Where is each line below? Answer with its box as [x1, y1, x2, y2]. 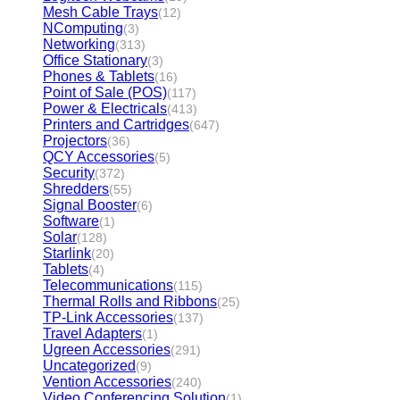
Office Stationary [43, 53, 147, 68]
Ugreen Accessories [43, 342, 171, 357]
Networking [43, 37, 115, 52]
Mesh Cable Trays [43, 4, 158, 20]
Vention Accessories [43, 374, 171, 389]
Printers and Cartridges [43, 117, 189, 132]
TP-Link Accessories [43, 310, 173, 325]
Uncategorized [43, 358, 136, 373]
